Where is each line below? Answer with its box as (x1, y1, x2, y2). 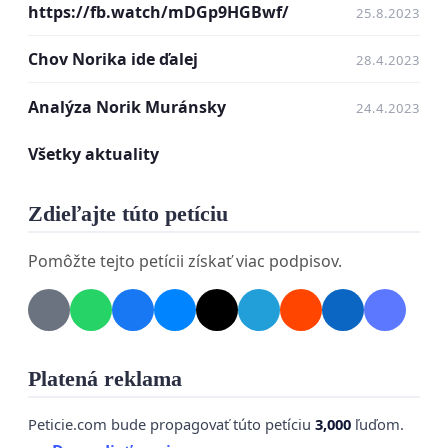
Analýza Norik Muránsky (28, 95, 226, 118)
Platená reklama (28, 366, 182, 391)
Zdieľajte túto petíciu (28, 201, 228, 226)
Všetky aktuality (28, 142, 159, 165)
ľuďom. (351, 413, 404, 434)
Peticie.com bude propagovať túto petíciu (28, 413, 315, 434)
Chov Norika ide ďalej (28, 48, 198, 71)
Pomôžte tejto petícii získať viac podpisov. (28, 249, 342, 272)
